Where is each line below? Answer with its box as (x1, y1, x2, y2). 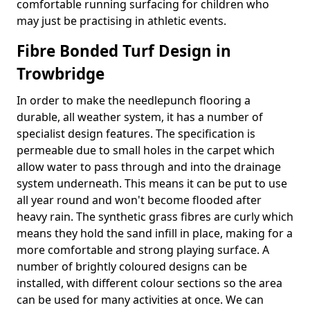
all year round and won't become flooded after (17, 192, 262, 208)
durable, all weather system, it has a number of (17, 109, 263, 125)
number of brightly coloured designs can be (17, 259, 247, 274)
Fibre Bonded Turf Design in (17, 40, 231, 62)
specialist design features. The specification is (17, 126, 255, 141)
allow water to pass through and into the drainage (17, 159, 281, 174)
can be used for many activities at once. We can (17, 292, 264, 307)
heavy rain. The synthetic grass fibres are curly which (17, 209, 293, 224)
